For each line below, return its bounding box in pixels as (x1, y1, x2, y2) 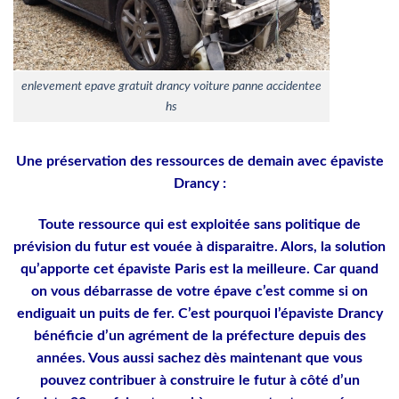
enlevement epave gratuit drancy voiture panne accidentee (21, 79, 322, 94)
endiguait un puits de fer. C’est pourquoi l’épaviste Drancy (16, 305, 383, 321)
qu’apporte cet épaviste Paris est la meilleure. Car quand (20, 261, 379, 276)
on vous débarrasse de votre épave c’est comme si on (31, 283, 368, 298)
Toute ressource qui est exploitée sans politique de (38, 216, 361, 232)
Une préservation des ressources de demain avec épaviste (15, 154, 384, 169)
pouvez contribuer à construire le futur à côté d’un (39, 372, 360, 387)
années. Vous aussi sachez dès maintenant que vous (37, 350, 362, 365)
